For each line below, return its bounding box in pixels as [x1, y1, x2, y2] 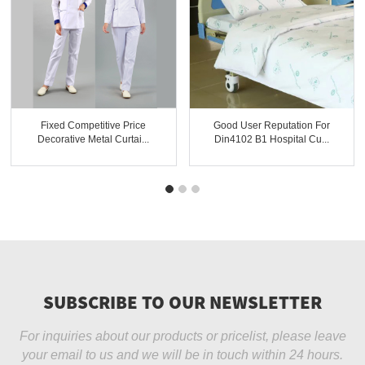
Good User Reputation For [213, 119, 330, 131]
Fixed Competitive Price [41, 119, 147, 131]
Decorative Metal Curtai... [37, 133, 150, 145]
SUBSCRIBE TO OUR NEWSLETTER [43, 289, 322, 314]
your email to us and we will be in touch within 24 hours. [22, 347, 343, 362]
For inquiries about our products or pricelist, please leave [19, 328, 346, 343]
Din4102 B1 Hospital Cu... [213, 133, 329, 145]
